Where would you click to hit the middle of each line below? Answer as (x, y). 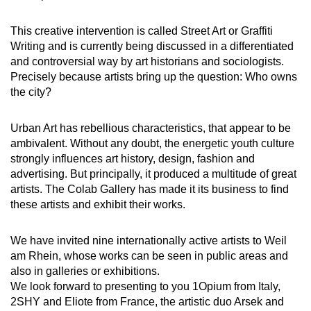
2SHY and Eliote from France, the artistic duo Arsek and (147, 302)
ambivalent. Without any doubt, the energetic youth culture (152, 144)
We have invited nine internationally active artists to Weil (149, 241)
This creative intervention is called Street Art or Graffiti (142, 31)
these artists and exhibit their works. (98, 205)
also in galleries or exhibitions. (85, 271)
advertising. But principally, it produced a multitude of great (153, 174)
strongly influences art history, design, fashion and (133, 159)
